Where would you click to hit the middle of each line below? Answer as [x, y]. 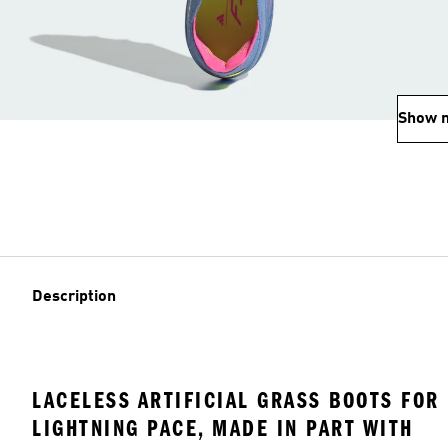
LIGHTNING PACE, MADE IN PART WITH [223, 428]
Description [74, 297]
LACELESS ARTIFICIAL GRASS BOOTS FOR [236, 400]
